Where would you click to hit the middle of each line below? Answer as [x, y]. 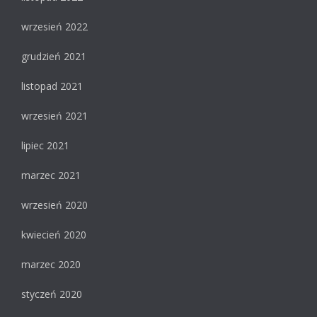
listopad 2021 [52, 86]
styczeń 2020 [52, 294]
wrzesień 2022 [54, 27]
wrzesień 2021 [54, 116]
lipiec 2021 [45, 146]
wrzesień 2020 [54, 205]
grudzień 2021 [54, 57]
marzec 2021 [51, 175]
